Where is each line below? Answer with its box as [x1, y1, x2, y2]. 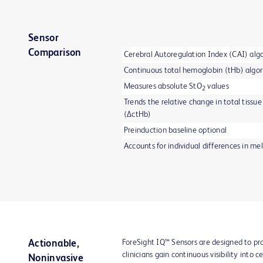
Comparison [28, 48, 82, 58]
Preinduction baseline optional [124, 126, 227, 134]
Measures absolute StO [124, 82, 202, 90]
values [205, 82, 229, 90]
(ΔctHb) [124, 110, 151, 119]
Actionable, [28, 238, 80, 249]
